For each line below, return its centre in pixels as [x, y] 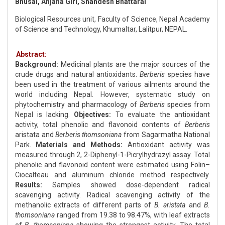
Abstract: [31, 54]
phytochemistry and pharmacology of [76, 105]
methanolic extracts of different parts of [85, 205]
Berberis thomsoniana [88, 135]
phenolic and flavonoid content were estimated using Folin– [113, 165]
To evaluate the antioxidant [160, 115]
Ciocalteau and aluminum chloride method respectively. [113, 175]
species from [187, 105]
